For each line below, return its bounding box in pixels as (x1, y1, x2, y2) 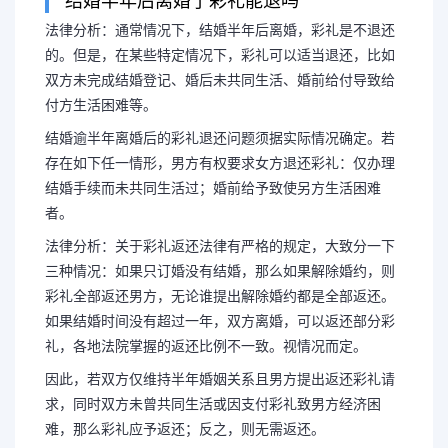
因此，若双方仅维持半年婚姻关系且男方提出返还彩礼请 (45, 370, 395, 387)
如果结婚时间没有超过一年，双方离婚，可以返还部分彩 (45, 312, 395, 329)
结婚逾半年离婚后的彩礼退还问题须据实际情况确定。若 (45, 129, 395, 146)
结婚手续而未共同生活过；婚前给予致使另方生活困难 (45, 179, 381, 196)
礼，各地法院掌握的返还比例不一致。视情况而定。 (45, 337, 367, 354)
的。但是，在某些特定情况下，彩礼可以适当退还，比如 (45, 46, 395, 63)
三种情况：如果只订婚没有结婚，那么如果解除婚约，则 (45, 262, 395, 279)
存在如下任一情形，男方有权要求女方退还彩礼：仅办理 (45, 154, 395, 171)
